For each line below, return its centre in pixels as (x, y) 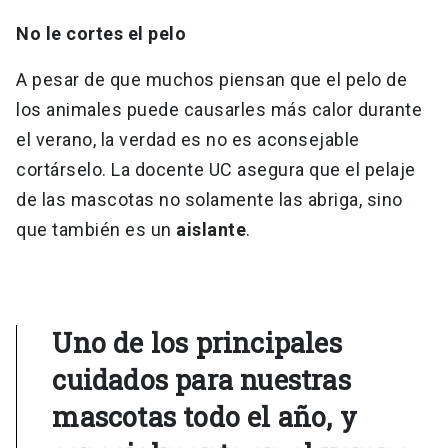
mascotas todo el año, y (204, 417)
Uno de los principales (197, 343)
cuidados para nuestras (201, 380)
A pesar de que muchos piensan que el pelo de (211, 80)
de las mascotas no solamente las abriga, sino (209, 200)
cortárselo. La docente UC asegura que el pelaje (216, 170)
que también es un (96, 230)
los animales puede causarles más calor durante (219, 110)
